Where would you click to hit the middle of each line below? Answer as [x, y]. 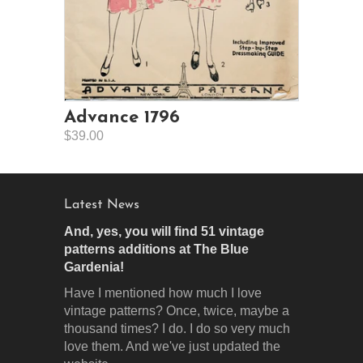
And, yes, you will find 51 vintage [164, 232]
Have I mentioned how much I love [163, 293]
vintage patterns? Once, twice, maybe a [177, 311]
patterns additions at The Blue [156, 250]
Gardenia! [94, 267]
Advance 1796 [122, 118]
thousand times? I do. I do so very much [177, 329]
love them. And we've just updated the [172, 347]
